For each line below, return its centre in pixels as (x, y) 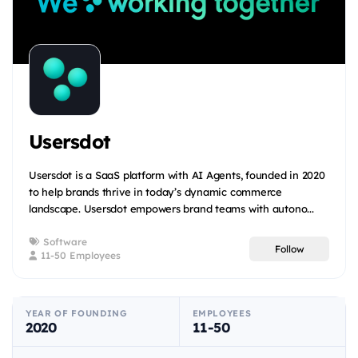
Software (64, 242)
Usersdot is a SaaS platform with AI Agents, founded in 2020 (177, 175)
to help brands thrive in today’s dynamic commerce (155, 192)
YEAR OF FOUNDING (77, 314)
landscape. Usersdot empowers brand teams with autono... (171, 209)
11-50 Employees (79, 256)
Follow (289, 249)
